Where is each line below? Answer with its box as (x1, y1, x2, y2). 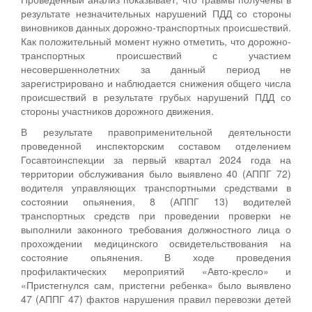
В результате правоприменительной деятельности (21, 125, 291, 139)
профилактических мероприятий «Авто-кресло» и (21, 264, 291, 279)
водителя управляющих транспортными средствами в (21, 180, 291, 195)
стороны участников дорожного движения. (21, 104, 214, 118)
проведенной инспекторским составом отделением (21, 139, 291, 153)
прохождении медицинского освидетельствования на (21, 236, 291, 251)
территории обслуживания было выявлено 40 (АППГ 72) (21, 166, 291, 181)
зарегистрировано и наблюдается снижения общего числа (21, 76, 291, 91)
